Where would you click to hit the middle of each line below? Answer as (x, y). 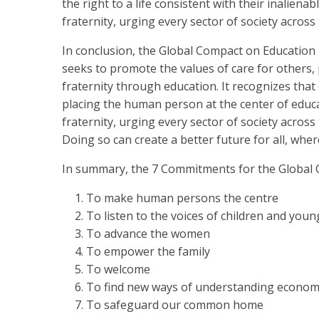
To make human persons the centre (182, 198)
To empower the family (148, 252)
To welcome (118, 270)
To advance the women (148, 234)
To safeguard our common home (175, 305)
